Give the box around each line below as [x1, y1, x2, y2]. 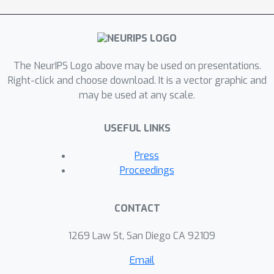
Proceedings [119, 164, 174, 177]
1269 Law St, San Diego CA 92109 [68, 229, 215, 243]
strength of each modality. [57, 7, 167, 20]
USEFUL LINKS [103, 122, 171, 135]
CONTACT [114, 202, 160, 215]
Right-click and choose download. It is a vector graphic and [7, 74, 267, 87]
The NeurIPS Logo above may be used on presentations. [13, 59, 261, 73]
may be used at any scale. [79, 89, 195, 102]
